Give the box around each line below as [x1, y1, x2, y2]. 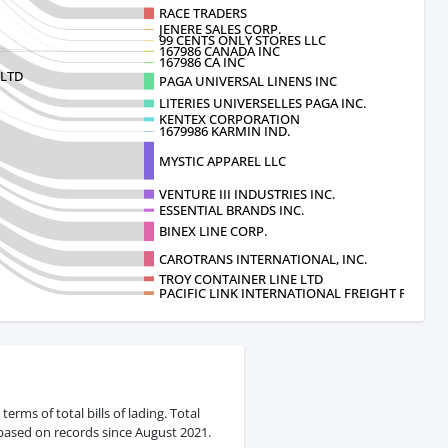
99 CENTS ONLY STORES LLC [159, 31, 326, 50]
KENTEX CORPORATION [159, 110, 300, 129]
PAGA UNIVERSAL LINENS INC [159, 72, 337, 91]
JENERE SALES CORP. [159, 20, 281, 39]
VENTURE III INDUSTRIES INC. [159, 185, 335, 203]
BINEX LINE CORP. [159, 222, 267, 241]
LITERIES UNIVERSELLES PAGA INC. [159, 94, 366, 113]
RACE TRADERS [159, 4, 247, 23]
